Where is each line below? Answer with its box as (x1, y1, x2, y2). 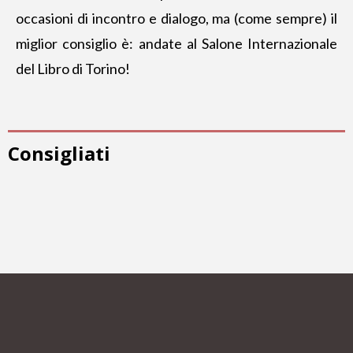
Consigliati (8, 140, 110, 166)
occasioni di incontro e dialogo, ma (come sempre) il (16, 9, 337, 27)
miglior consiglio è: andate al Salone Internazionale (16, 35, 337, 52)
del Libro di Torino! (16, 60, 130, 77)
